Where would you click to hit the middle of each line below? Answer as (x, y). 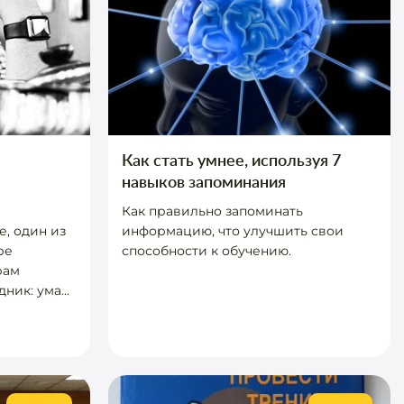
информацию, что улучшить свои (232, 231)
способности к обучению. (206, 251)
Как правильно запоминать (212, 211)
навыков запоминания (203, 181)
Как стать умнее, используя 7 (231, 160)
